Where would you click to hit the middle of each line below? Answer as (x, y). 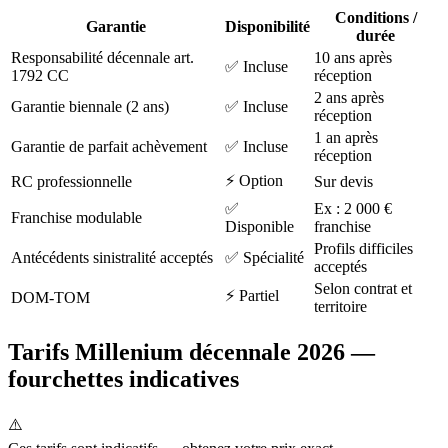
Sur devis (343, 182)
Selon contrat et (363, 289)
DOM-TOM (50, 298)
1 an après (346, 138)
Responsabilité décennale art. (102, 58)
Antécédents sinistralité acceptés (112, 258)
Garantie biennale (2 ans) (90, 107)
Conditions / (375, 18)
